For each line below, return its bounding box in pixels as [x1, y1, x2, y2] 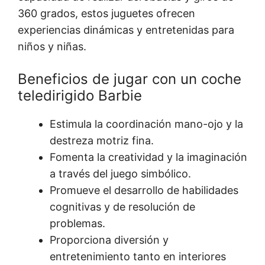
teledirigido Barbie [18, 87, 142, 105]
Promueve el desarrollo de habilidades [50, 184, 238, 197]
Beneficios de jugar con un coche [18, 70, 241, 88]
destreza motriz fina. [50, 134, 154, 147]
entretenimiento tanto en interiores [50, 250, 226, 263]
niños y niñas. [18, 40, 86, 53]
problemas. [50, 217, 105, 230]
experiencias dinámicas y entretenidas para [18, 24, 234, 37]
